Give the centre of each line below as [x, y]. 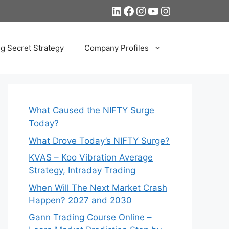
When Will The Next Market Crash [98, 187]
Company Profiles [117, 48]
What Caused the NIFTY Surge [91, 110]
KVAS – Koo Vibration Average [91, 157]
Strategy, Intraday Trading [82, 170]
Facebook [151, 10]
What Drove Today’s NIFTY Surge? [99, 140]
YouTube [171, 10]
